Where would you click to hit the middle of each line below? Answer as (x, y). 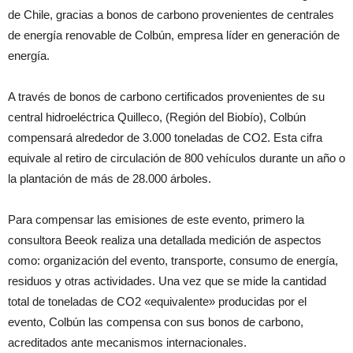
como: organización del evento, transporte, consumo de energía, (173, 261)
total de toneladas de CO (71, 302)
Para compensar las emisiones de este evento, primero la (156, 220)
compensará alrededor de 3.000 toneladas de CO (134, 138)
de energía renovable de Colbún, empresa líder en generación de (174, 35)
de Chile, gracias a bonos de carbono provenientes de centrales (171, 15)
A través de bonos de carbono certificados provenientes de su (166, 97)
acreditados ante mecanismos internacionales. (129, 343)
